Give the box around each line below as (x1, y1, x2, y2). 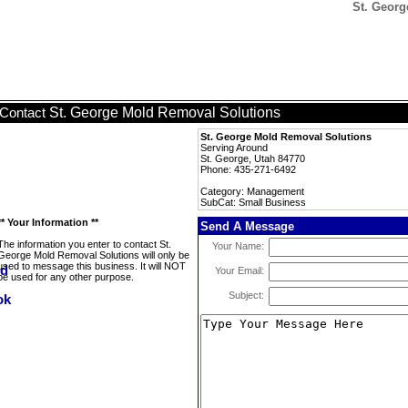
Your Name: (212, 240, 264, 251)
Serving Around (200, 142, 268, 153)
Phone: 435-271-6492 (200, 164, 296, 175)
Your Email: (215, 265, 264, 276)
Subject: (229, 290, 264, 301)
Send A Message (200, 219, 294, 233)
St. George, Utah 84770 (200, 153, 305, 164)
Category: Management (200, 186, 304, 197)
